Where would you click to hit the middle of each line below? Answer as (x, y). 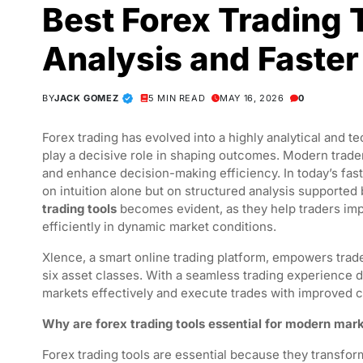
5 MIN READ (177, 98)
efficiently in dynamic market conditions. (159, 226)
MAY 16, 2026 (252, 98)
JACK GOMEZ (87, 98)
